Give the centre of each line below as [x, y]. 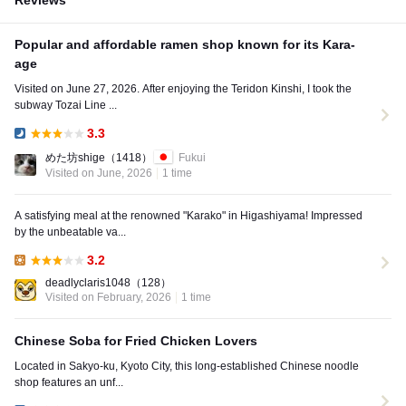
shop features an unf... [69, 383]
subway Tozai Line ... [66, 106]
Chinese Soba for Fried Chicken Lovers [136, 341]
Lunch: [31, 271]
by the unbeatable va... [70, 232]
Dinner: [33, 145]
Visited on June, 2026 [99, 174]
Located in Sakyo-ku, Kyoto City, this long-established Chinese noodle [187, 367]
